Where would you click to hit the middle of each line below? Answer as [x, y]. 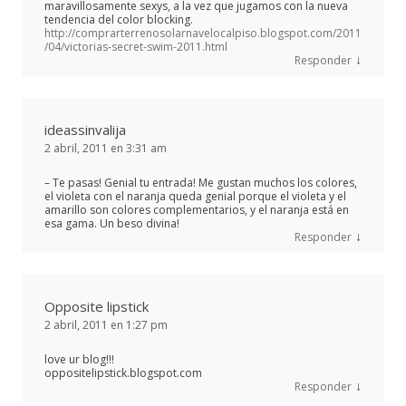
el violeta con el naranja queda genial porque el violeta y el [195, 196]
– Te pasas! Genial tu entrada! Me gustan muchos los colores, [201, 182]
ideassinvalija [85, 129]
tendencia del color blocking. [119, 19]
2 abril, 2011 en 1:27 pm [106, 324]
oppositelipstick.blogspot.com [123, 372]
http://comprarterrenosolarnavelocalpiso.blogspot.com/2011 [203, 33]
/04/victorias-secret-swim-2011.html [136, 46]
